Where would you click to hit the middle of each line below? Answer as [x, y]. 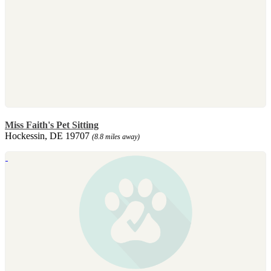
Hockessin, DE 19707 [48, 135]
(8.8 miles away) [116, 136]
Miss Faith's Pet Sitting [52, 125]
